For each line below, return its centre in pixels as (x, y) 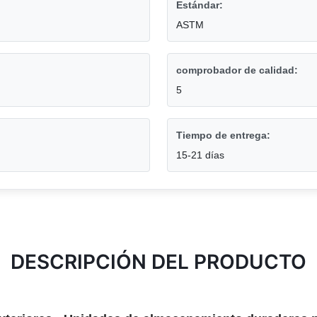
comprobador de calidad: (237, 70)
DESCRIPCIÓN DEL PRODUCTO (158, 262)
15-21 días (200, 155)
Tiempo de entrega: (223, 136)
